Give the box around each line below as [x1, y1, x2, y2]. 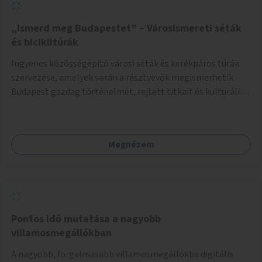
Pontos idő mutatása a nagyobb [11, 211, 161, 226]
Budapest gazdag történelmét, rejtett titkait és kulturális [11, 85, 244, 98]
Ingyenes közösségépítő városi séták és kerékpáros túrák [11, 57, 239, 70]
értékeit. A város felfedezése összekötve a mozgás [11, 99, 211, 112]
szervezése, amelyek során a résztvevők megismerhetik [11, 71, 233, 84]
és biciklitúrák [11, 35, 78, 50]
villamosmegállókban [11, 225, 112, 240]
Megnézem [108, 137, 154, 151]
